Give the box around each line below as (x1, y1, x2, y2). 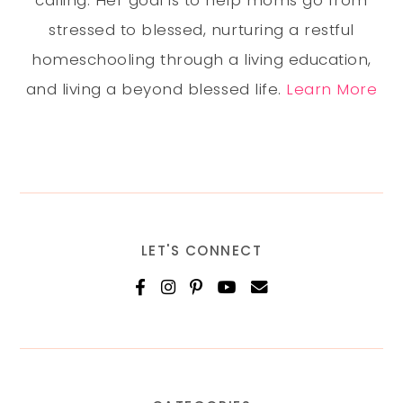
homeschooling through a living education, (31, 49, 372, 71)
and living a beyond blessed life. (25, 78, 287, 101)
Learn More (286, 78, 378, 101)
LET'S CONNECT (140, 241, 263, 261)
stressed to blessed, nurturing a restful (49, 19, 354, 41)
